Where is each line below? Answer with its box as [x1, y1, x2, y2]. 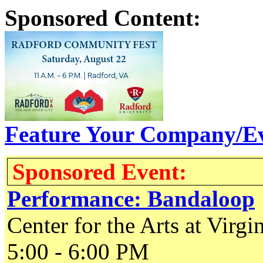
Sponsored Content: [5, 5, 201, 31]
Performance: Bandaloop [7, 186, 255, 211]
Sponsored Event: [12, 159, 187, 184]
